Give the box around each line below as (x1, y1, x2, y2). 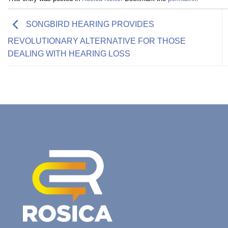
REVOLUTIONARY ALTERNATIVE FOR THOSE (8, 37, 186, 45)
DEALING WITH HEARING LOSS (8, 49, 130, 58)
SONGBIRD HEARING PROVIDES (24, 20, 154, 29)
